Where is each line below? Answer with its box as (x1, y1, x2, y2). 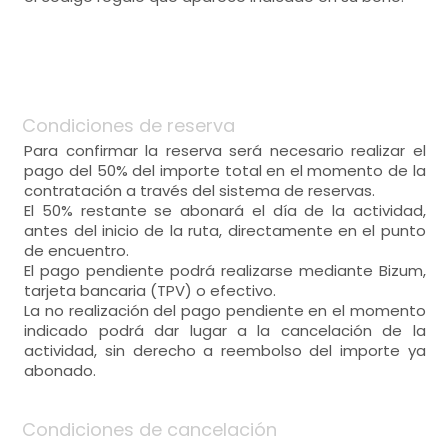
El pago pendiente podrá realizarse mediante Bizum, (24, 260, 426, 281)
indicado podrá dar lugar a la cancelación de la (24, 320, 426, 341)
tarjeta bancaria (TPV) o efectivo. (24, 280, 277, 301)
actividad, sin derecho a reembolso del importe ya (24, 340, 426, 361)
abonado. (24, 360, 97, 381)
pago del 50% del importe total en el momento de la (24, 160, 426, 181)
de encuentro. (24, 240, 130, 261)
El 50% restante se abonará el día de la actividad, (24, 200, 426, 221)
